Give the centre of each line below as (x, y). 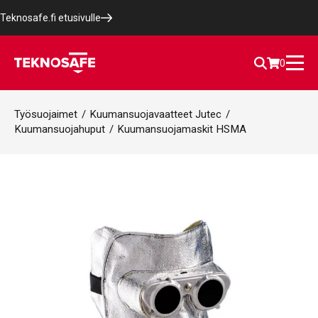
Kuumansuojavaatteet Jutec (155, 114)
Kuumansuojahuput (60, 129)
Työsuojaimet (46, 114)
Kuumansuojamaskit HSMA (182, 129)
